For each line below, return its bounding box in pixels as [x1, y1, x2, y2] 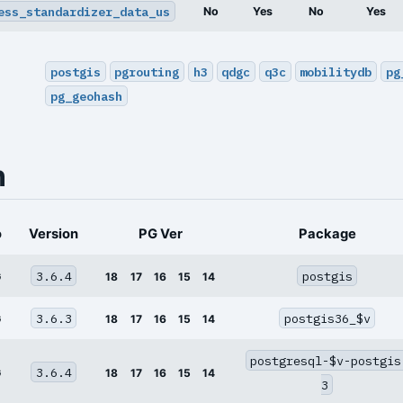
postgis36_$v [283, 309, 371, 327]
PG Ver [138, 225, 183, 242]
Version [29, 225, 78, 242]
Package [298, 225, 356, 242]
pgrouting [114, 63, 180, 80]
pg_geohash [49, 87, 122, 104]
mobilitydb [300, 63, 372, 80]
